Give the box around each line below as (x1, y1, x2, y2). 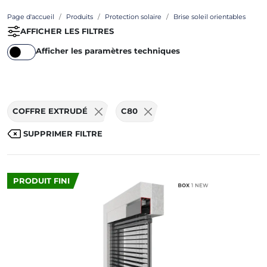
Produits (66, 13, 93, 21)
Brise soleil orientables (173, 13, 246, 21)
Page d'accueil (7, 13, 54, 21)
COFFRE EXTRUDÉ (13, 106, 88, 116)
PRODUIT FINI (13, 175, 70, 185)
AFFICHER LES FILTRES (20, 26, 114, 36)
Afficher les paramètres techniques (36, 46, 180, 56)
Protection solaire (105, 13, 162, 21)
